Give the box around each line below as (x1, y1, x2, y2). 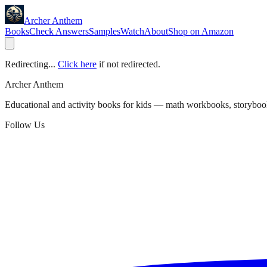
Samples (89, 26, 120, 36)
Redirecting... (5, 59, 55, 69)
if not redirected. (99, 59, 160, 69)
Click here (58, 59, 97, 69)
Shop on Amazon (168, 26, 234, 36)
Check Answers (29, 26, 89, 36)
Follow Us (5, 120, 45, 130)
